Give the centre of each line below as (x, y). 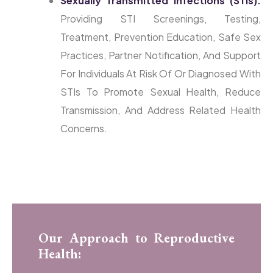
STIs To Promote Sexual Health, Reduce (161, 92)
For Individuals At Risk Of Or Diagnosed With (161, 74)
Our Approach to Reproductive (136, 238)
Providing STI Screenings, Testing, (161, 19)
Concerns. (84, 129)
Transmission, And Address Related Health (161, 110)
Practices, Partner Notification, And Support (161, 55)
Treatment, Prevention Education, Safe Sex (161, 37)
